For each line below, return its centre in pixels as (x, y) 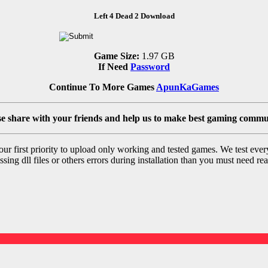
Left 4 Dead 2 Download (134, 16)
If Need (114, 67)
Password (150, 67)
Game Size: (116, 56)
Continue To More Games (103, 87)
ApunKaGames (188, 87)
